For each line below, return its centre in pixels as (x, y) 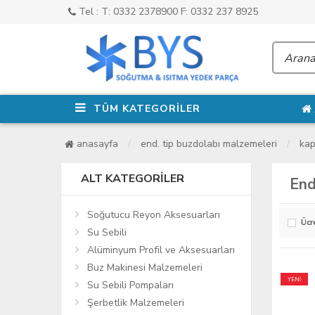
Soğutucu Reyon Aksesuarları (154, 214)
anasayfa (96, 143)
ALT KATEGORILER (133, 178)
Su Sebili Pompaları (130, 285)
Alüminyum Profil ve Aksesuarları (161, 250)
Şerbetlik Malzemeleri (136, 302)
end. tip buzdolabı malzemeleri (209, 143)
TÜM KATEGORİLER (147, 108)
